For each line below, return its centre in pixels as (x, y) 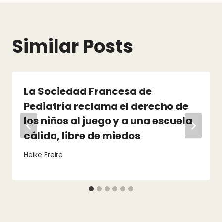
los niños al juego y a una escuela (108, 121)
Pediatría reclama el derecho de (106, 106)
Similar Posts (73, 46)
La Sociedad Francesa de (88, 91)
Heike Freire (43, 155)
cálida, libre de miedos (82, 136)
